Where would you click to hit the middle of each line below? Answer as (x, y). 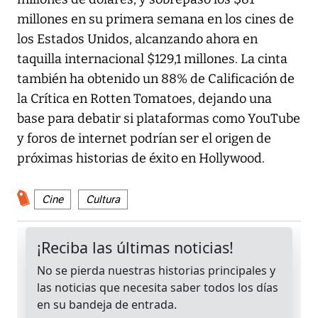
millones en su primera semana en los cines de (155, 20)
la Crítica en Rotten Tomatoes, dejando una (144, 99)
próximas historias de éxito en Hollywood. (141, 159)
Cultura (103, 200)
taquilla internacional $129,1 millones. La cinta (152, 59)
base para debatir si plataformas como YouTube (159, 119)
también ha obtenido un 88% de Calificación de (156, 79)
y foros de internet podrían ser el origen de (144, 139)
